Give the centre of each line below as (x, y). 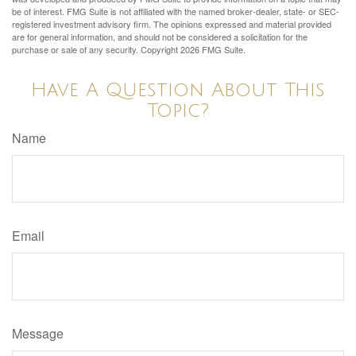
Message (38, 333)
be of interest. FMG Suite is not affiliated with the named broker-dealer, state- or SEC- (176, 11)
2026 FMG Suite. (213, 49)
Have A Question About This (178, 89)
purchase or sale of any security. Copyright (96, 49)
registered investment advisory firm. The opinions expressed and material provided (172, 23)
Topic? (178, 110)
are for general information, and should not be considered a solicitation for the (160, 36)
